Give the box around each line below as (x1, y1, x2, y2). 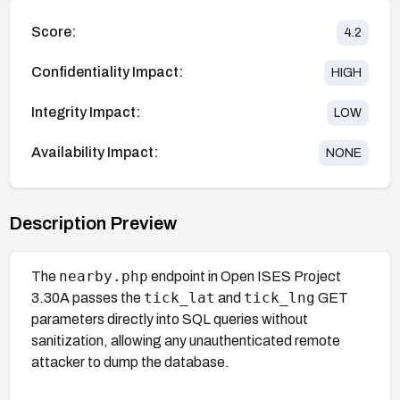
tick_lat (144, 288, 215, 306)
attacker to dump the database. (31, 354, 229, 370)
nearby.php (59, 267, 148, 285)
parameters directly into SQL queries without (31, 311, 308, 327)
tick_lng (244, 288, 315, 306)
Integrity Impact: (31, 104, 140, 121)
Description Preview (9, 212, 177, 233)
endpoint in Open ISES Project (148, 268, 341, 284)
